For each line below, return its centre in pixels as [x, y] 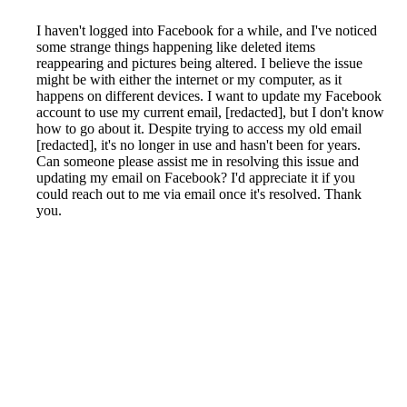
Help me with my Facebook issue [118, 318]
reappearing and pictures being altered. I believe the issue [199, 64]
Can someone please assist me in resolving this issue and [198, 162]
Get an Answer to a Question [105, 378]
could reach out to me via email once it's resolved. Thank [199, 194]
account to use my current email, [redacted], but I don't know [210, 113]
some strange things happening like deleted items [176, 47]
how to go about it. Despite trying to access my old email [199, 129]
